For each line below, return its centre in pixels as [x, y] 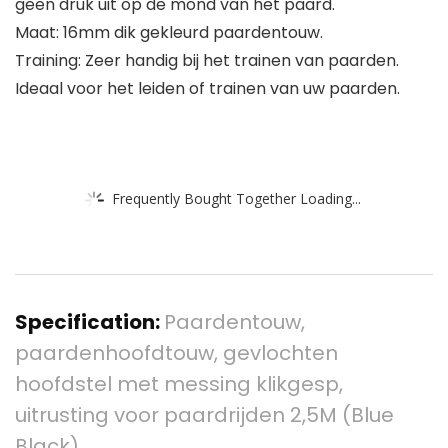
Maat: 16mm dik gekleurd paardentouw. [169, 33]
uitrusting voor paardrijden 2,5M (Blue [204, 415]
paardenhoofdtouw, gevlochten [176, 353]
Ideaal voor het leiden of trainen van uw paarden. [207, 89]
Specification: [89, 322]
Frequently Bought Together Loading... [236, 198]
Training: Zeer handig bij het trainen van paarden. [207, 61]
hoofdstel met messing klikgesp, [179, 384]
